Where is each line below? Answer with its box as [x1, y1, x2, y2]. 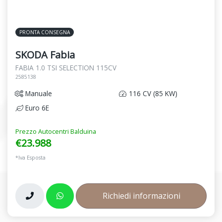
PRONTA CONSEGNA [19, 28, 70, 36]
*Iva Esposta [15, 154, 46, 161]
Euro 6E [23, 103, 49, 112]
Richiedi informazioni [102, 190, 180, 201]
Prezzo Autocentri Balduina [15, 126, 96, 136]
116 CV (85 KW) [127, 88, 177, 98]
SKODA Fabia [15, 48, 75, 61]
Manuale [23, 88, 52, 98]
